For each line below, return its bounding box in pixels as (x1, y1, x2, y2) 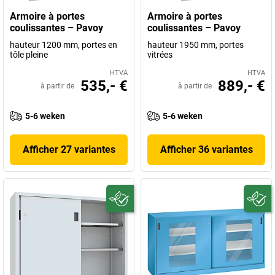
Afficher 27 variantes (22, 144, 115, 155)
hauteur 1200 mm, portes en (10, 40, 117, 50)
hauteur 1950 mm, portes (147, 40, 244, 50)
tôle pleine (10, 50, 48, 60)
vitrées (147, 50, 172, 60)
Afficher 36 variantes (160, 144, 253, 155)
